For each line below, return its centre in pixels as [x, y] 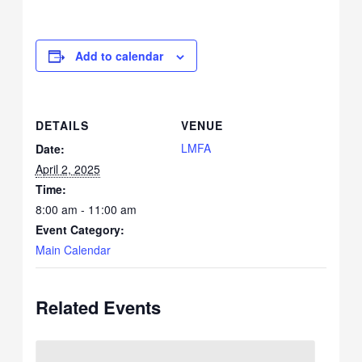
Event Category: [80, 230]
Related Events [98, 307]
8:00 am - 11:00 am [86, 210]
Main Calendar [73, 250]
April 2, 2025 [67, 169]
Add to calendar [119, 56]
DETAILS [62, 126]
